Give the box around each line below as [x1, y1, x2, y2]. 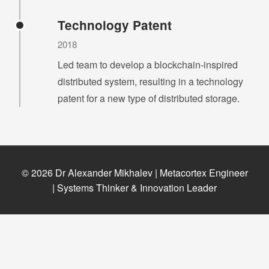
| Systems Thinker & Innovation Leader [52, 181, 217, 195]
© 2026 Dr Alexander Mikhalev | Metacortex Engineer [21, 166, 248, 180]
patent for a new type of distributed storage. [58, 91, 240, 105]
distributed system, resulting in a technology [58, 74, 243, 88]
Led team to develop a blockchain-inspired [58, 58, 238, 71]
